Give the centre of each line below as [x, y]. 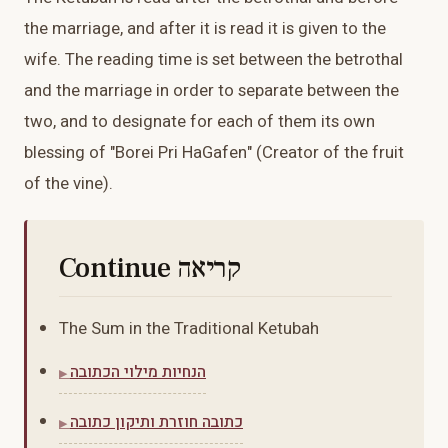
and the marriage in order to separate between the [211, 91]
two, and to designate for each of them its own [199, 122]
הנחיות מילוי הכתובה [138, 372]
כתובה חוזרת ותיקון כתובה [156, 422]
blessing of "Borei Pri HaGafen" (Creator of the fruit [214, 153]
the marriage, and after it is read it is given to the [205, 29]
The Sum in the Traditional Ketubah [189, 329]
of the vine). [68, 184]
